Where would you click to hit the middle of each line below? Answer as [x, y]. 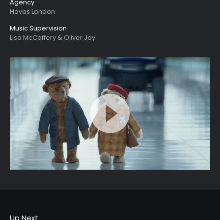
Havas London [32, 12]
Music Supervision [38, 28]
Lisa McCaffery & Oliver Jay [53, 38]
